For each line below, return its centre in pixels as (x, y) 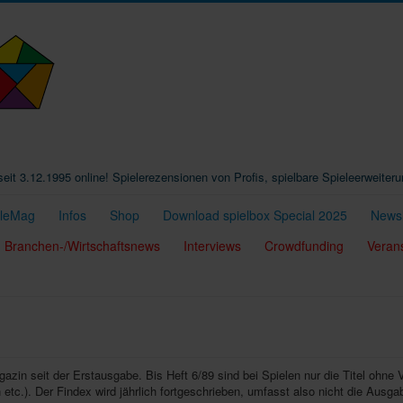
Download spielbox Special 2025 (255, 215)
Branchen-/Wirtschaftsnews (82, 246)
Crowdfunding (304, 246)
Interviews (212, 246)
